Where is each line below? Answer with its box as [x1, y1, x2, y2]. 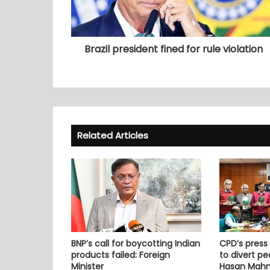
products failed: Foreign [71, 248, 170, 261]
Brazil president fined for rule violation [84, 42, 263, 57]
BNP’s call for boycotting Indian [71, 237, 200, 250]
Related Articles [77, 129, 148, 142]
